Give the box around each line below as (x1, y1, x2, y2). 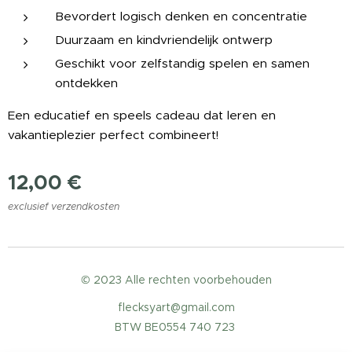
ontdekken (55, 75, 118, 90)
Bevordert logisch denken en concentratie (55, 9, 307, 24)
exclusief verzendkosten (8, 200, 119, 212)
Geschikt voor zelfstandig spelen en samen (55, 56, 310, 71)
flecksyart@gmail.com (117, 300, 235, 314)
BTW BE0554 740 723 (114, 320, 238, 334)
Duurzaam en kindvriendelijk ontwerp (55, 32, 273, 47)
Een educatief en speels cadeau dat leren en (8, 108, 276, 123)
